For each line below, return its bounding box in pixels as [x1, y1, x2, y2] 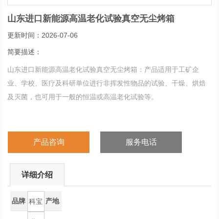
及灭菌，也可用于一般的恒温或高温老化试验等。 [7, 92, 158, 101]
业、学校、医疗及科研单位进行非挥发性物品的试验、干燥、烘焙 [7, 79, 206, 87]
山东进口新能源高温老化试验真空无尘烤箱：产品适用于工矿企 [7, 65, 199, 73]
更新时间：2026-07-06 [7, 31, 78, 39]
